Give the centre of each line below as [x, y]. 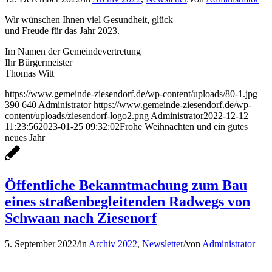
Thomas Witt [29, 73]
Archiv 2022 [113, 243]
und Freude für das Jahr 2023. [62, 30]
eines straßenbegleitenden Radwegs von [127, 201]
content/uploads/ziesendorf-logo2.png [77, 115]
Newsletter [163, 243]
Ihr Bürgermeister [39, 62]
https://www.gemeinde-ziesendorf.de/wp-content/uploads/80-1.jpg [131, 93]
